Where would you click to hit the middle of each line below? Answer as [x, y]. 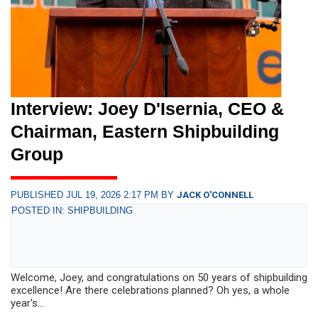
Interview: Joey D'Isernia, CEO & [147, 109]
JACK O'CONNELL [215, 195]
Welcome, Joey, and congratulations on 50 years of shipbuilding [159, 278]
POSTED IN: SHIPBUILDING [72, 211]
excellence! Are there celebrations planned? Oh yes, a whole [150, 291]
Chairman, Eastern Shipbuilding [145, 132]
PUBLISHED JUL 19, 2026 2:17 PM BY [94, 195]
